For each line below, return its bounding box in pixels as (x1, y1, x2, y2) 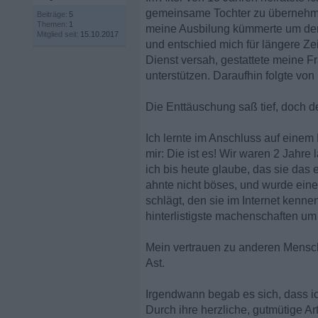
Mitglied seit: (37, 30, 79, 38)
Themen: (37, 20, 67, 28)
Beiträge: (37, 10, 67, 18)
